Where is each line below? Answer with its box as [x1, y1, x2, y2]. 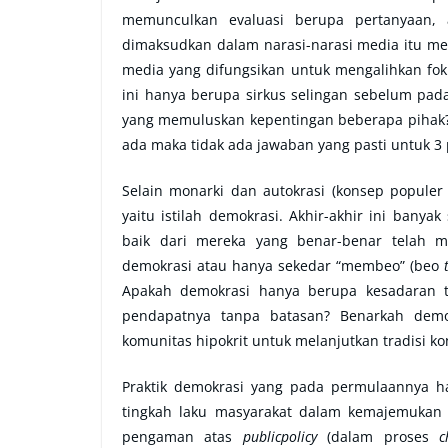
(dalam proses [316, 426, 440, 446]
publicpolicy [242, 426, 317, 446]
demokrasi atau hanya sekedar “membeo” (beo [122, 255, 444, 275]
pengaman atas [122, 426, 243, 446]
